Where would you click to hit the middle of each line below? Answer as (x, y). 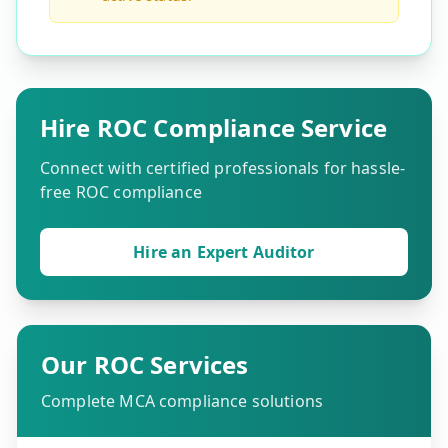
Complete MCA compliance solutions (182, 401)
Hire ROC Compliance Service (214, 127)
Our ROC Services (145, 364)
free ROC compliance (121, 192)
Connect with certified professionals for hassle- (223, 168)
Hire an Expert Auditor (224, 252)
